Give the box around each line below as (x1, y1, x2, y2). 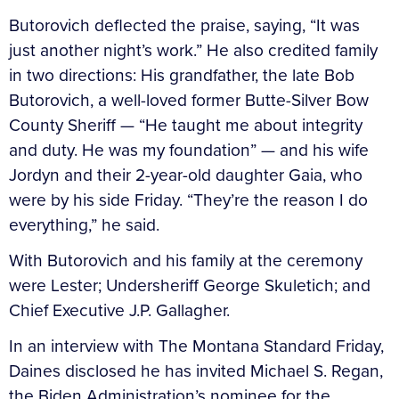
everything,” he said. (9, 211, 159, 238)
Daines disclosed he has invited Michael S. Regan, (9, 357, 383, 384)
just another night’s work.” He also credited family (9, 37, 378, 63)
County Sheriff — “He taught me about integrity (9, 111, 362, 138)
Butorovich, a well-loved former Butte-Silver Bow (9, 86, 369, 113)
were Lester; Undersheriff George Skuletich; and (9, 272, 370, 298)
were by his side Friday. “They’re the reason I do (9, 186, 368, 213)
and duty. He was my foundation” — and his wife (9, 136, 369, 163)
